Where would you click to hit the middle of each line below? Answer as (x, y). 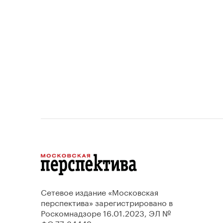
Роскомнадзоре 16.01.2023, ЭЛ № (106, 212)
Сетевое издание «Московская (100, 191)
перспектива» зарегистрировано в (107, 202)
